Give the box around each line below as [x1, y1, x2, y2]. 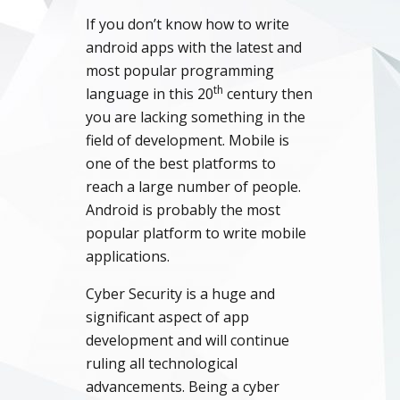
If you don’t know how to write [86, 14, 289, 34]
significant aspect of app [86, 307, 249, 327]
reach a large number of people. [86, 177, 301, 196]
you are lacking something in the [86, 107, 305, 127]
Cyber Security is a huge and [86, 284, 275, 304]
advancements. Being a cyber [86, 377, 279, 396]
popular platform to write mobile [86, 223, 306, 243]
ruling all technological [86, 354, 237, 373]
